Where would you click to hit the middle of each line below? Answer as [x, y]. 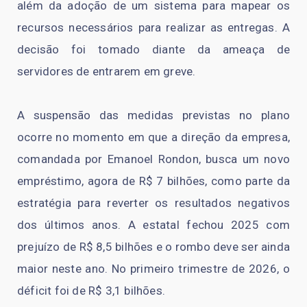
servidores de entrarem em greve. [107, 71]
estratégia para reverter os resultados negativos [153, 202]
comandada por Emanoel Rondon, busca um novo [153, 159]
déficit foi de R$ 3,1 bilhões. [91, 290]
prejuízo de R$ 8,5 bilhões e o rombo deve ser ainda [153, 246]
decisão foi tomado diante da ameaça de [153, 49]
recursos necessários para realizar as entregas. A [153, 27]
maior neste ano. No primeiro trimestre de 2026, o [153, 268]
